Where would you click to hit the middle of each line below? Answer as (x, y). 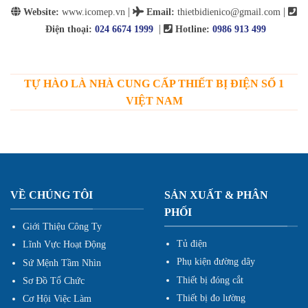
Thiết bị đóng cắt (210, 280)
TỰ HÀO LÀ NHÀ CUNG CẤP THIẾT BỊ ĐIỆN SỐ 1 (154, 83)
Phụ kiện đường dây (216, 262)
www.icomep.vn (92, 11)
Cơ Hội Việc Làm (57, 299)
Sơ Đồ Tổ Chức (53, 280)
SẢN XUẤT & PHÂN (216, 195)
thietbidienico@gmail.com (228, 11)
